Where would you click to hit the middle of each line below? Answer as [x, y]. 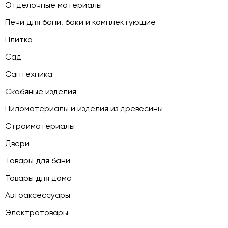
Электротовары [37, 213]
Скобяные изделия [41, 92]
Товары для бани [38, 161]
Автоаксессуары [38, 195]
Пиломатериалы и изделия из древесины [84, 109]
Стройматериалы [40, 126]
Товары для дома [38, 178]
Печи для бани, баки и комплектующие [80, 22]
